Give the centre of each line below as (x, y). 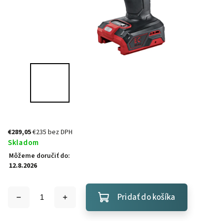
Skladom (23, 143)
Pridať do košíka (147, 197)
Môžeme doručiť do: (39, 156)
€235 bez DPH (53, 132)
